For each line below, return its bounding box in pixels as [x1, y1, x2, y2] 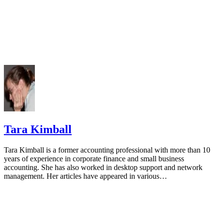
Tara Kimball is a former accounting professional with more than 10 [4, 145, 210, 154]
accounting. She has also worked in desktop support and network [4, 163, 202, 171]
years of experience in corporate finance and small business [4, 154, 184, 163]
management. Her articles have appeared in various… [4, 171, 167, 180]
